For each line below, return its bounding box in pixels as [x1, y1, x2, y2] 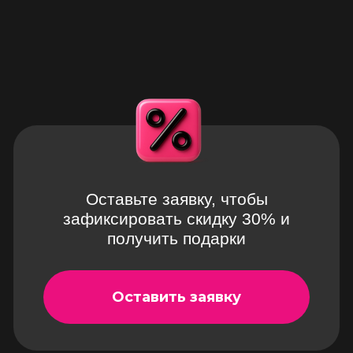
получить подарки [107, 229, 246, 247]
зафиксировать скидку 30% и [63, 210, 290, 228]
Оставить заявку [112, 288, 241, 306]
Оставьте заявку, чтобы [85, 190, 268, 208]
